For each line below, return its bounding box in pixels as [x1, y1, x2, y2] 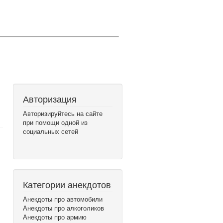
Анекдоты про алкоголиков [23, 203, 104, 213]
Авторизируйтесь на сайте [23, 109, 103, 118]
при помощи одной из [23, 117, 88, 127]
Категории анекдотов [23, 178, 111, 191]
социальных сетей [23, 126, 78, 136]
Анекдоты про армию [23, 212, 87, 222]
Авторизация [23, 92, 77, 105]
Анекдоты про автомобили [23, 194, 103, 204]
